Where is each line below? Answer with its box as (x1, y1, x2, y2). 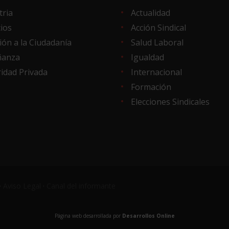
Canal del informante (46, 180, 116, 191)
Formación (130, 81, 171, 93)
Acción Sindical (130, 21, 186, 33)
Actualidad (130, 7, 170, 18)
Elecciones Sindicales (130, 96, 210, 107)
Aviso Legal (3, 180, 41, 191)
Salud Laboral (130, 36, 184, 48)
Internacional (130, 66, 182, 78)
